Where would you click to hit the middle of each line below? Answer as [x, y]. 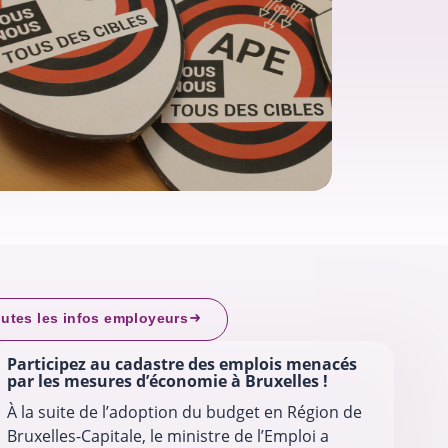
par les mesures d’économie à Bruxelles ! [168, 381]
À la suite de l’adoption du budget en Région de [185, 412]
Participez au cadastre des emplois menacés [182, 364]
